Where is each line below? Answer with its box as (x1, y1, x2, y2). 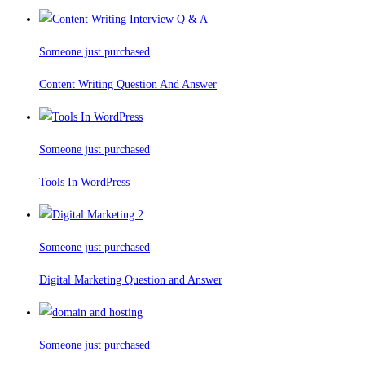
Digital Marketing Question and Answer (39, 274, 222, 287)
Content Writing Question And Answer (39, 78, 217, 91)
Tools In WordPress (39, 176, 130, 189)
